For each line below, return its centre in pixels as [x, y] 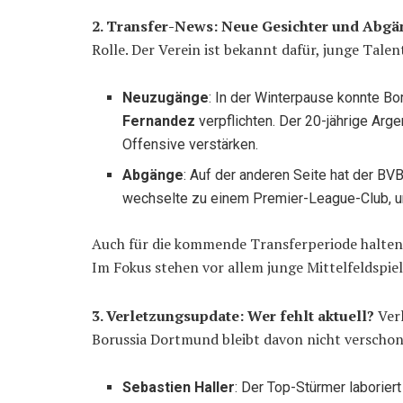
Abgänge [153, 175]
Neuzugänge [166, 98]
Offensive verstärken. [191, 145]
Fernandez [159, 121]
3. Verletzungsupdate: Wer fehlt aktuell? [233, 316]
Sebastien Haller [179, 388]
